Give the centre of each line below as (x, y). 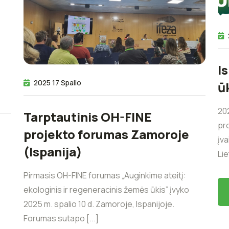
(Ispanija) (53, 152)
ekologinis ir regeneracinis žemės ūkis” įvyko (106, 190)
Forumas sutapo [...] (61, 219)
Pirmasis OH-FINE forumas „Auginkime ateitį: (105, 176)
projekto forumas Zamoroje (106, 134)
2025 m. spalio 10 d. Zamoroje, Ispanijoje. (99, 204)
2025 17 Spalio (58, 83)
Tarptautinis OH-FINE (88, 117)
